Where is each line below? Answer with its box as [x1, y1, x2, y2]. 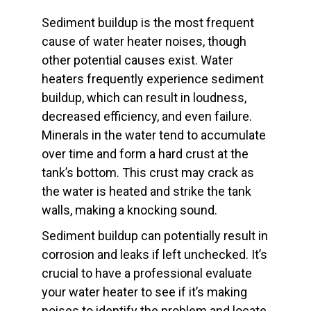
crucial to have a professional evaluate [42, 266, 252, 281]
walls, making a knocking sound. [42, 203, 217, 218]
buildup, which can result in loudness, [42, 90, 246, 106]
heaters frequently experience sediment [42, 72, 264, 87]
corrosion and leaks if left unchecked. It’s [42, 247, 267, 262]
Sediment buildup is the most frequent [42, 15, 254, 31]
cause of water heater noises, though [42, 34, 246, 49]
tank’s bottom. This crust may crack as [42, 165, 254, 180]
